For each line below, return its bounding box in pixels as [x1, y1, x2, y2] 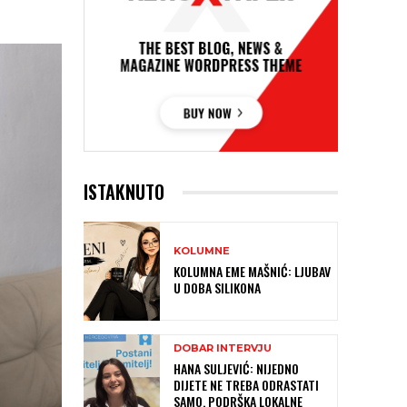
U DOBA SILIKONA [174, 278, 261, 298]
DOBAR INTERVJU [174, 341, 272, 354]
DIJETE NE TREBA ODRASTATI [174, 374, 319, 394]
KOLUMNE [174, 244, 230, 258]
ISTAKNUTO [84, 178, 164, 206]
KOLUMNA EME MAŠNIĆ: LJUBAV [174, 262, 331, 282]
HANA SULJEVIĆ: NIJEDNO [174, 358, 299, 378]
